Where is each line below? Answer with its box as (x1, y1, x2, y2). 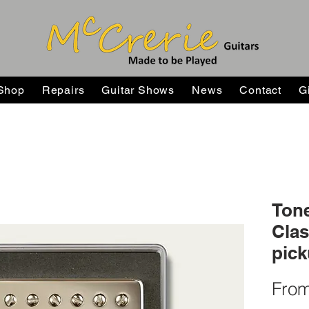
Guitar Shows (101, 83, 175, 97)
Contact (239, 83, 282, 97)
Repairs (41, 83, 85, 97)
